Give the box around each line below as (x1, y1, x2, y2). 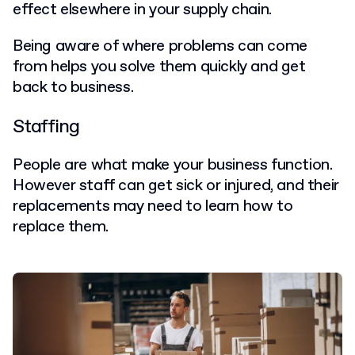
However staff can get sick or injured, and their (13, 175, 339, 197)
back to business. (13, 77, 137, 99)
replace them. (13, 216, 109, 239)
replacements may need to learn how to (13, 196, 293, 218)
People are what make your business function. (13, 155, 333, 177)
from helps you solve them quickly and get (13, 56, 306, 78)
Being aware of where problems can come (13, 36, 307, 58)
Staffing (13, 114, 79, 140)
